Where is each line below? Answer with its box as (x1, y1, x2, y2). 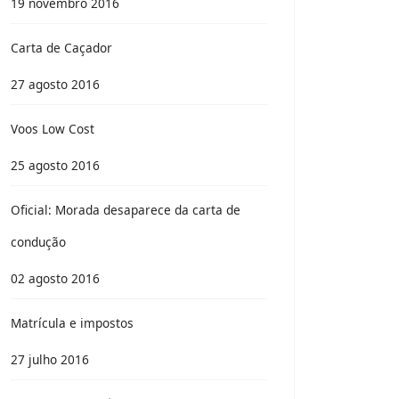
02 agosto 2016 (11, 270, 100, 287)
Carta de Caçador (11, 39, 112, 56)
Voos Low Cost (11, 120, 94, 137)
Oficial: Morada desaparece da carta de (11, 201, 240, 218)
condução (11, 233, 66, 250)
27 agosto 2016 (11, 76, 100, 93)
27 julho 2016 (11, 351, 89, 368)
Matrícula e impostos (11, 314, 134, 331)
